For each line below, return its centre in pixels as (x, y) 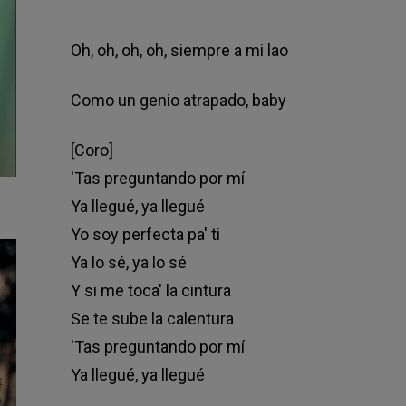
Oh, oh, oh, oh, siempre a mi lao (179, 51)
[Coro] (92, 150)
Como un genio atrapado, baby (178, 101)
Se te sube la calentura (152, 319)
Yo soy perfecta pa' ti (145, 235)
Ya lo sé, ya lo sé (128, 263)
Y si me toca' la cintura (150, 291)
